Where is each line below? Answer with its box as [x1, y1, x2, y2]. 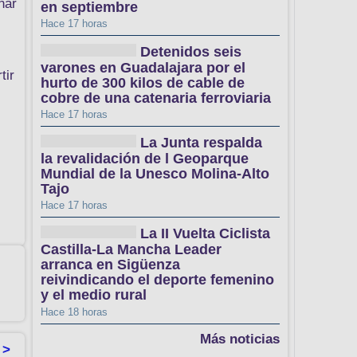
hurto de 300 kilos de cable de [41, 75, 245, 92]
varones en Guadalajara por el [41, 59, 245, 76]
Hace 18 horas [41, 305, 108, 318]
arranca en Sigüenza [41, 257, 180, 273]
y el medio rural [41, 287, 147, 304]
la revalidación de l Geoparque [41, 150, 249, 167]
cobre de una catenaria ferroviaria [41, 90, 271, 107]
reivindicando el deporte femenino [41, 272, 274, 288]
